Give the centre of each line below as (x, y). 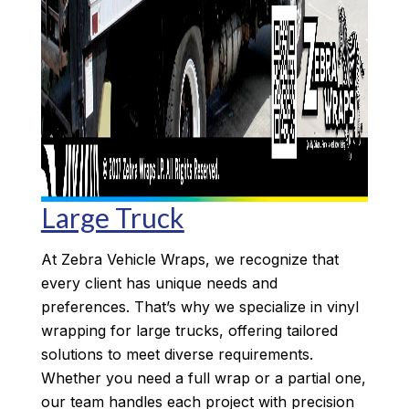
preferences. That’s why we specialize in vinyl (199, 306)
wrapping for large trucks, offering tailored (189, 330)
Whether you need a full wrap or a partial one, (203, 378)
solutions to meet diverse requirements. (177, 354)
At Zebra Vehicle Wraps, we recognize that (189, 259)
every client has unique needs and (159, 283)
